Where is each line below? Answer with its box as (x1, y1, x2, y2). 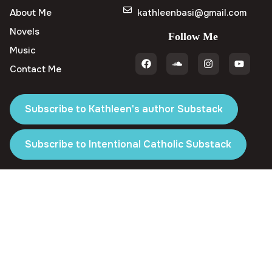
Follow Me (168, 30, 218, 43)
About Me (10, 7, 52, 19)
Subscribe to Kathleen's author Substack (25, 102, 223, 115)
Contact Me (10, 63, 61, 76)
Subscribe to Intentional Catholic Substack (25, 137, 231, 151)
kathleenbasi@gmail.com (137, 7, 246, 19)
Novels (10, 25, 39, 38)
